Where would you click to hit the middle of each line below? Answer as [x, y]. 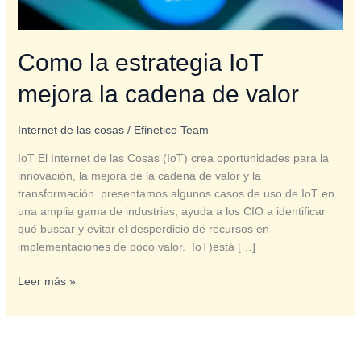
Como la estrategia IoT [140, 62]
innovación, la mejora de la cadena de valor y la [139, 175]
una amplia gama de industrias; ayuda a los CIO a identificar [171, 211]
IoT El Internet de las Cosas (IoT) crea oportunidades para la [173, 158]
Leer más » [46, 281]
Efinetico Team [171, 129]
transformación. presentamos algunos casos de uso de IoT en [176, 193]
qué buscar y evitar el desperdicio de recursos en [143, 228]
